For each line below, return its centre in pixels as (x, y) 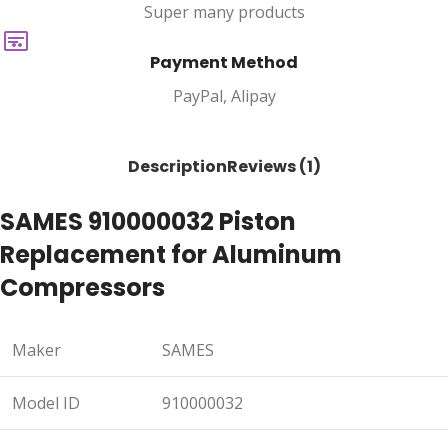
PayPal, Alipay (224, 96)
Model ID (46, 403)
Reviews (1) (273, 167)
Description (177, 167)
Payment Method (224, 63)
